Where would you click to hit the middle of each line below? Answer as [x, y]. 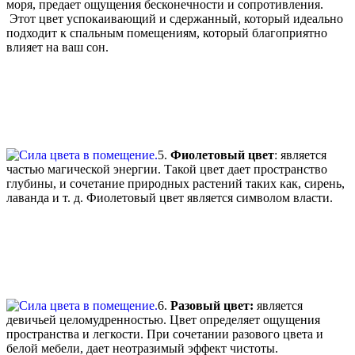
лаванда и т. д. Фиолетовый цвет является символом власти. [173, 198]
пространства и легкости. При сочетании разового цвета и [165, 334]
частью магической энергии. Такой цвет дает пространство [167, 170]
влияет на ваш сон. [59, 48]
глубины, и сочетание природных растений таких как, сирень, [176, 184]
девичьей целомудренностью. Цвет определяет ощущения [163, 320]
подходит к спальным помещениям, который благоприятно [167, 33]
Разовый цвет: [212, 306]
